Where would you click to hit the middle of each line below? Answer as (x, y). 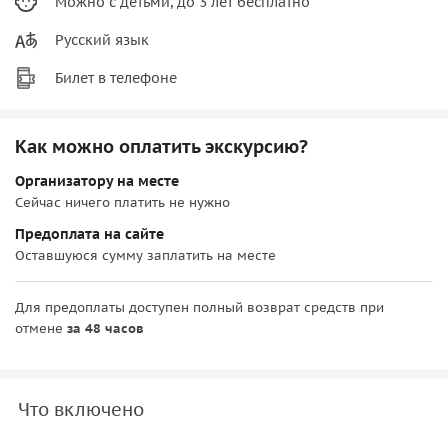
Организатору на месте (97, 180)
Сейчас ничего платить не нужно (122, 202)
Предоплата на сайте (89, 233)
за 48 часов (105, 328)
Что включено (81, 409)
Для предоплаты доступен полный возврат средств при (199, 307)
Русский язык (102, 39)
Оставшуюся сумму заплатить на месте (145, 255)
